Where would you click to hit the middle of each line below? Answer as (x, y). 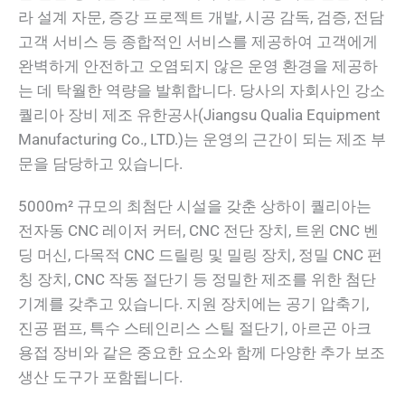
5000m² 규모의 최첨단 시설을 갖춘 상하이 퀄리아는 (195, 207)
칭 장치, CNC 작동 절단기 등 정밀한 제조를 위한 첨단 (197, 280)
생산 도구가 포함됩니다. (100, 377)
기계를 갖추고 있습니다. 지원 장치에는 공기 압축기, (193, 304)
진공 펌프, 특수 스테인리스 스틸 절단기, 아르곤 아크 (195, 329)
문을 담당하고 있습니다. (100, 164)
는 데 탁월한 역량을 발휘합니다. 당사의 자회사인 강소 (202, 91)
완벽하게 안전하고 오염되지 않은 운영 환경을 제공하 (198, 66)
